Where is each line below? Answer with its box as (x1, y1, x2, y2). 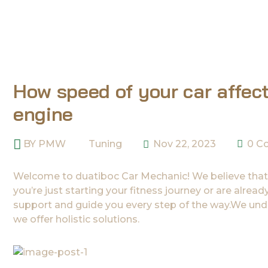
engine (13, 102, 74, 126)
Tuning (89, 138, 122, 150)
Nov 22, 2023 (151, 138, 216, 150)
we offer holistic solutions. (13, 214, 139, 225)
